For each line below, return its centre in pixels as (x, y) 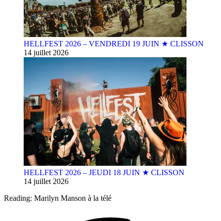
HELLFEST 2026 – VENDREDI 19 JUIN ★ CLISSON (114, 44)
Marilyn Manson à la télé (73, 198)
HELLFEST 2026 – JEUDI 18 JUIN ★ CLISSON (104, 172)
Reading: (18, 198)
